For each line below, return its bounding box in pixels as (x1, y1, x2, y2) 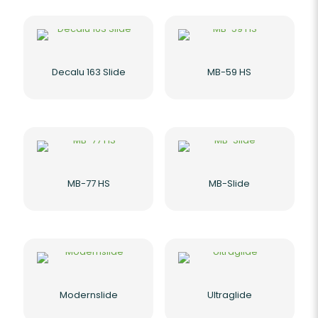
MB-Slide (209, 176, 251, 190)
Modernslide (59, 288, 118, 302)
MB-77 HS (67, 176, 110, 190)
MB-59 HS (207, 65, 252, 79)
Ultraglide (207, 288, 252, 302)
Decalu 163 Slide (51, 65, 126, 79)
